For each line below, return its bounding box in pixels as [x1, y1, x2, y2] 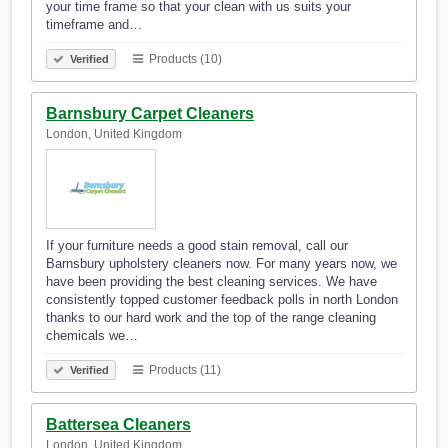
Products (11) [146, 363, 221, 378]
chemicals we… [46, 328, 138, 344]
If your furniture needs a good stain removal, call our [46, 238, 348, 254]
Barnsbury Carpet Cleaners [46, 105, 254, 123]
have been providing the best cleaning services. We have [46, 274, 377, 290]
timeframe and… [46, 17, 142, 33]
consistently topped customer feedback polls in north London [46, 292, 398, 308]
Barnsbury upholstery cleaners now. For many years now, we [46, 256, 397, 272]
